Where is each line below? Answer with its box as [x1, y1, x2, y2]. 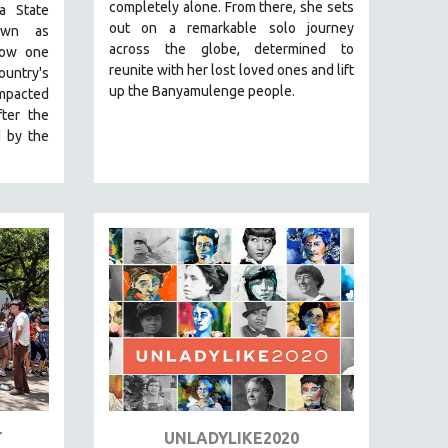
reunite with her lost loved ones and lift [109, 61, 354, 78]
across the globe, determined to [109, 40, 354, 57]
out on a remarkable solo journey [109, 19, 354, 36]
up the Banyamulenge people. [109, 82, 295, 99]
